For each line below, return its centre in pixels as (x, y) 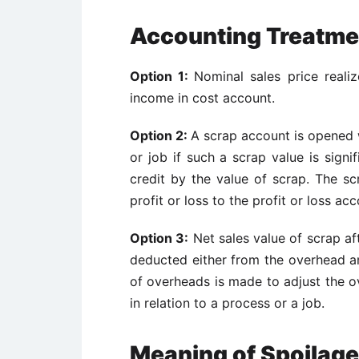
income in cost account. (202, 98)
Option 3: (159, 238)
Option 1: (162, 76)
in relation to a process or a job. (227, 303)
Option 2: (161, 135)
